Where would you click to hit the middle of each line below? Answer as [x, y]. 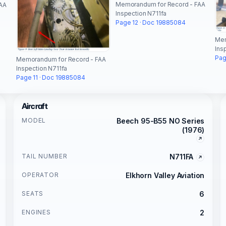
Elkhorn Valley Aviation [165, 175]
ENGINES [36, 212]
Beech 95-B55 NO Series [160, 121]
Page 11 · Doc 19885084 [51, 77]
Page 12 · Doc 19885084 [151, 22]
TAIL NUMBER [45, 156]
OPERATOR [40, 175]
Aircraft [34, 106]
